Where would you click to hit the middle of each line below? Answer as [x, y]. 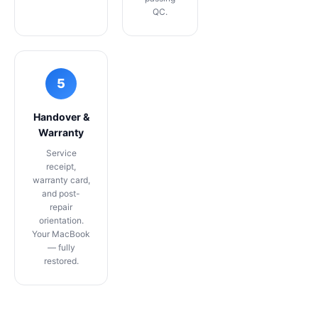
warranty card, [61, 180]
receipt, [61, 166]
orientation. [61, 220]
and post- [61, 193]
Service [61, 153]
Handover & [61, 117]
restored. [61, 261]
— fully [61, 247]
